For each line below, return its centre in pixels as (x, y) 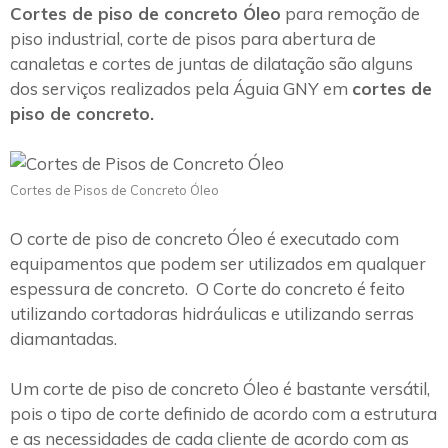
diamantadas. (63, 338)
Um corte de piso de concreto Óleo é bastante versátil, (220, 389)
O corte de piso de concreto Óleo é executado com (204, 238)
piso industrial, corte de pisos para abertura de (193, 38)
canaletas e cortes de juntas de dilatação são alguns (211, 63)
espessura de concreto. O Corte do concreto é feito (207, 288)
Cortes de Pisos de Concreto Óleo (114, 190)
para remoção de (350, 13)
